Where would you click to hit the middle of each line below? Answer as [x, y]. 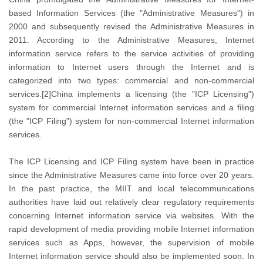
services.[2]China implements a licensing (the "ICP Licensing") [131, 94]
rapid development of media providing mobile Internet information [131, 229]
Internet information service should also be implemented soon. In [131, 256]
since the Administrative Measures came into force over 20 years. [131, 175]
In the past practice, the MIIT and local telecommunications [131, 188]
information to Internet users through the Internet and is [131, 67]
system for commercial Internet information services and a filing [131, 107]
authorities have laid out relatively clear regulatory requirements [131, 202]
